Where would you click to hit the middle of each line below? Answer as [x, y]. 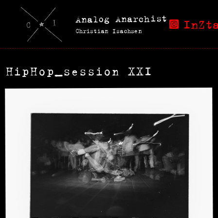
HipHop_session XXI [80, 71]
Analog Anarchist [121, 19]
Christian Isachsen [109, 31]
